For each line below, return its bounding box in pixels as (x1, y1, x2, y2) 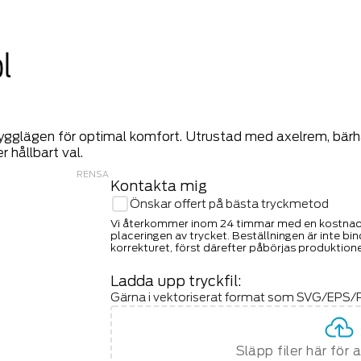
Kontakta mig (110, 176, 208, 194)
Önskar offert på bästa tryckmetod (130, 196, 330, 210)
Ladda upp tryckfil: (110, 272, 242, 289)
